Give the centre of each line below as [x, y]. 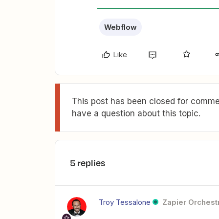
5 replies [88, 163]
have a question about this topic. [136, 113]
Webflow [120, 27]
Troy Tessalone [125, 202]
